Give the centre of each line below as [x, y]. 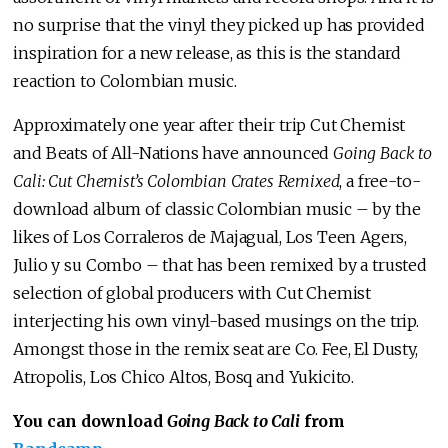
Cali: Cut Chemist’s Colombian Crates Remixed [176, 181]
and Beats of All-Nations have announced [173, 153]
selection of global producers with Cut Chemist [192, 293]
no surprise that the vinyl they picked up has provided [219, 25]
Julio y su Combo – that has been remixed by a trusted [220, 265]
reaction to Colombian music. [125, 81]
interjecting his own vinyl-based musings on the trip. [216, 321]
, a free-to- [380, 181]
